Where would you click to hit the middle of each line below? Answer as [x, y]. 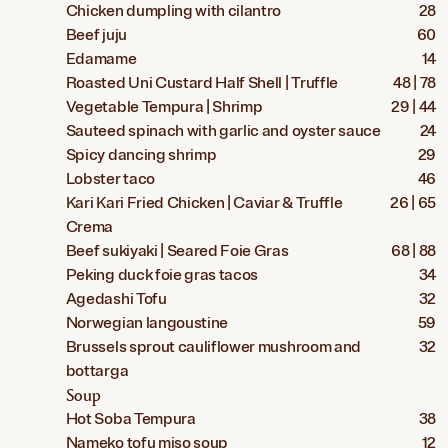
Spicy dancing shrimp [141, 155]
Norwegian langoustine [147, 323]
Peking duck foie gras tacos [162, 275]
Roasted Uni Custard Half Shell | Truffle [201, 83]
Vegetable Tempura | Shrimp [164, 107]
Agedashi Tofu [116, 299]
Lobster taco [110, 179]
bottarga [97, 371]
